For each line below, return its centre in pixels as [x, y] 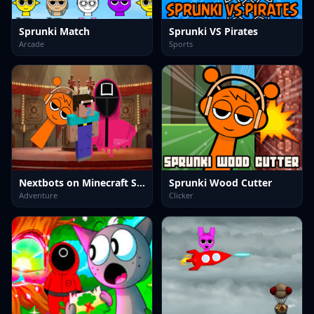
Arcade [32, 44]
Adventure [38, 195]
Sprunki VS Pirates [213, 31]
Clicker [181, 195]
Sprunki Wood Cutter [220, 183]
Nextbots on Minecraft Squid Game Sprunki [141, 183]
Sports [181, 44]
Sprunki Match [54, 31]
